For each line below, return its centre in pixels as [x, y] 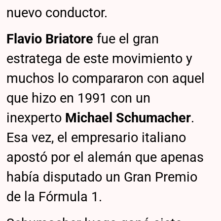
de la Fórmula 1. [55, 197]
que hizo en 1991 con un [79, 98]
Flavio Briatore [50, 39]
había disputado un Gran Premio [102, 177]
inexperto [36, 118]
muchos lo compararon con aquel [106, 79]
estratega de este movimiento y [100, 59]
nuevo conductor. [57, 13]
